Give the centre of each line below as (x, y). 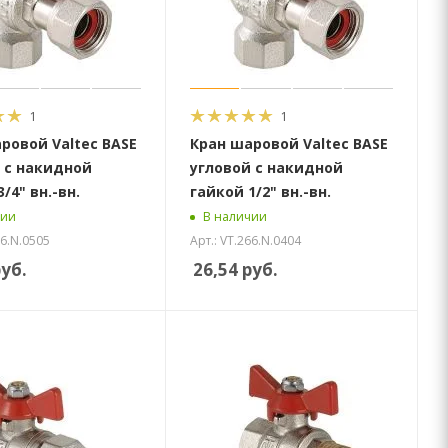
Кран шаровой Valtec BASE (289, 143)
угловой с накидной (267, 167)
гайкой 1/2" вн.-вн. (261, 191)
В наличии (235, 217)
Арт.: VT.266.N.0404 (246, 240)
